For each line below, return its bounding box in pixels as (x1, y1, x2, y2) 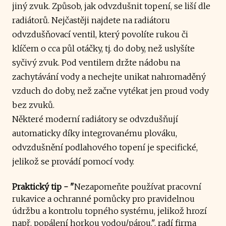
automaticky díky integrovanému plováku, (12, 128, 177, 138)
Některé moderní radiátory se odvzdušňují (12, 114, 178, 124)
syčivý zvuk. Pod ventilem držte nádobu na (12, 57, 180, 68)
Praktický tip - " (12, 181, 74, 192)
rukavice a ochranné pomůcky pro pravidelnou (12, 193, 195, 204)
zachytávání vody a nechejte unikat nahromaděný (12, 71, 206, 82)
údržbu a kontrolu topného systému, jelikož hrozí (12, 205, 207, 216)
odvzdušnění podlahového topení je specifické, (12, 142, 198, 152)
